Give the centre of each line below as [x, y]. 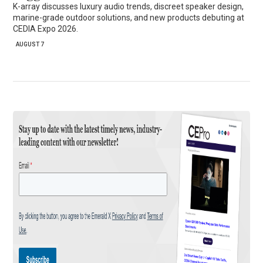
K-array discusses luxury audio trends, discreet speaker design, [129, 7]
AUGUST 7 [30, 45]
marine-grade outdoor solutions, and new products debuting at [129, 18]
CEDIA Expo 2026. [46, 29]
